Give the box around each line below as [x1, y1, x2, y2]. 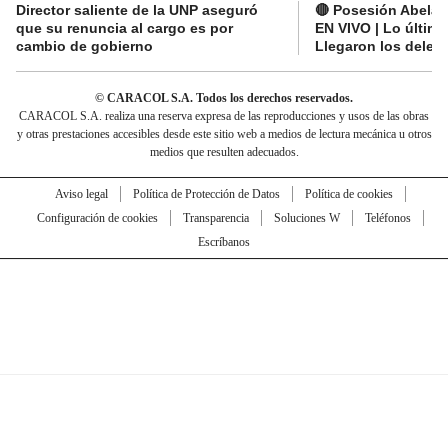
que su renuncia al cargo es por [16, 19, 233, 36]
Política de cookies [304, 186, 393, 201]
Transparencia [182, 210, 249, 225]
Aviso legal [54, 186, 108, 201]
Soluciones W [273, 210, 340, 225]
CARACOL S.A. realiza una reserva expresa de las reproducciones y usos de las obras [19, 108, 429, 123]
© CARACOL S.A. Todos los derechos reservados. [95, 90, 353, 105]
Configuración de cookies [36, 210, 158, 225]
